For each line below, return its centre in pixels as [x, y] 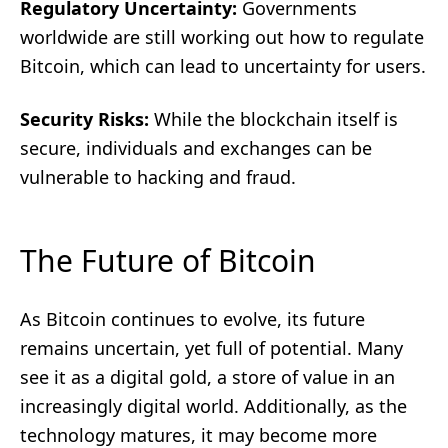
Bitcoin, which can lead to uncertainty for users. [223, 66]
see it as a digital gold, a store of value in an [207, 377]
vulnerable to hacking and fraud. [158, 177]
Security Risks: [84, 119]
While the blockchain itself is [273, 119]
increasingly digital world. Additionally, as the [213, 406]
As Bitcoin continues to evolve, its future [192, 319]
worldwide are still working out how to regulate [222, 37]
